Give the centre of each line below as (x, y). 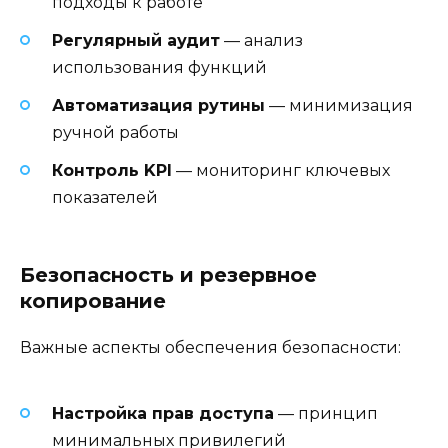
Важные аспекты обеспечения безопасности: (210, 348)
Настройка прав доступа (163, 413)
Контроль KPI (112, 171)
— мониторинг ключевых (281, 171)
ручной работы (115, 132)
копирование (93, 301)
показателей (105, 198)
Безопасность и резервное (168, 275)
